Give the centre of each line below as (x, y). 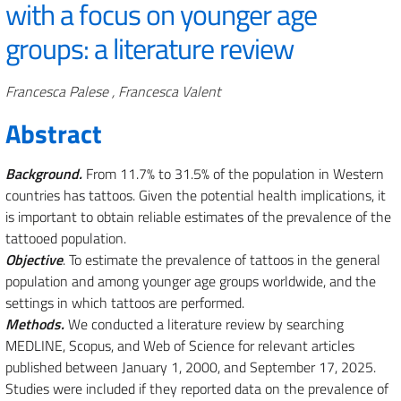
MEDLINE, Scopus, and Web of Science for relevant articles (180, 346)
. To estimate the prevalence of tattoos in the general (222, 260)
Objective (34, 260)
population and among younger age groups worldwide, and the (191, 281)
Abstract (54, 133)
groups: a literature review (149, 48)
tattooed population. (66, 238)
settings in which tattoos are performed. (125, 303)
